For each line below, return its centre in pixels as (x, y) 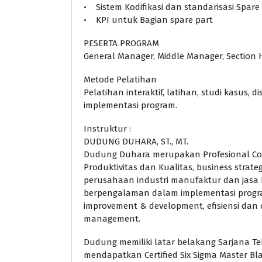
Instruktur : (107, 128)
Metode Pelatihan (120, 79)
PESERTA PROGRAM (121, 43)
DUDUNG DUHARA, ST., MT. (136, 141)
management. (112, 218)
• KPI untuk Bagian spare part (148, 20)
